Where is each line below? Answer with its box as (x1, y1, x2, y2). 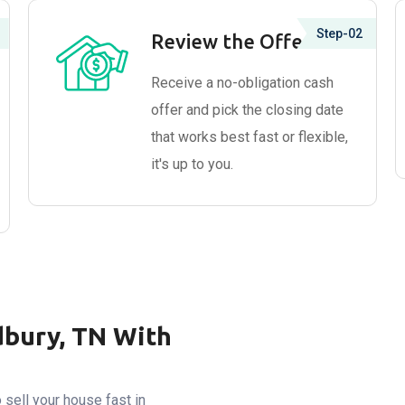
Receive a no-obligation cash (150, 74, 334, 91)
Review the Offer (150, 30, 311, 52)
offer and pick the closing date (150, 101, 344, 118)
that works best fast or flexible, (150, 128, 348, 146)
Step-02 (316, 26, 363, 41)
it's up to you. (150, 155, 233, 173)
